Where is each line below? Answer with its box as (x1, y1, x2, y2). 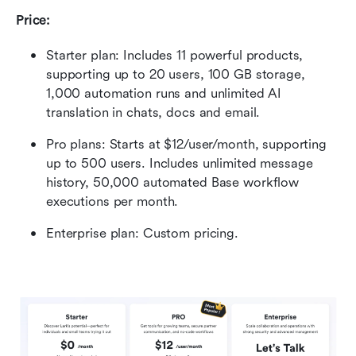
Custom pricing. (142, 225, 238, 241)
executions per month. (46, 193, 179, 209)
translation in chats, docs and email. (46, 104, 261, 120)
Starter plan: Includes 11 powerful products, (46, 47, 304, 63)
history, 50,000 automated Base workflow (46, 174, 300, 190)
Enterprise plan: (46, 225, 139, 241)
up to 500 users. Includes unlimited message (46, 155, 313, 171)
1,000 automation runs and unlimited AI (46, 85, 282, 101)
